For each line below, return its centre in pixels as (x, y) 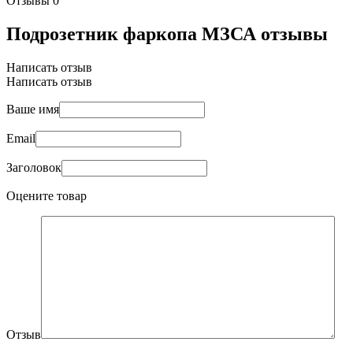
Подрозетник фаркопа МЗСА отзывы (167, 33)
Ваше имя (33, 109)
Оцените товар (46, 195)
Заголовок (34, 167)
